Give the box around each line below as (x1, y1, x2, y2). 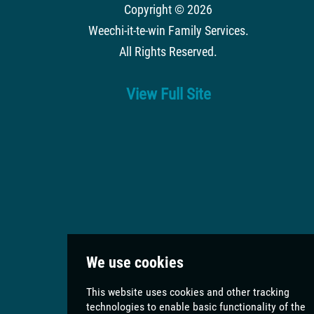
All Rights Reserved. (119, 44, 217, 59)
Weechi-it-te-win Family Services (88, 23, 245, 38)
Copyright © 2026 (124, 2, 212, 17)
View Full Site (125, 84, 211, 104)
